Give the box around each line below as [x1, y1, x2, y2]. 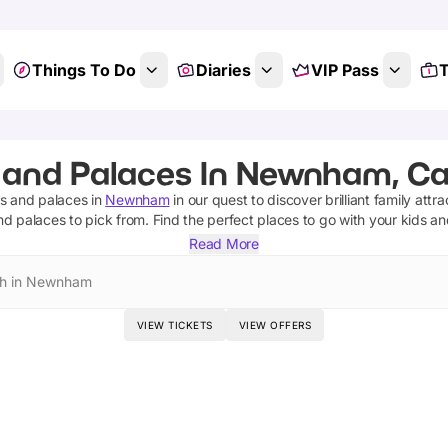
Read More [189, 235, 259, 252]
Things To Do [31, 60, 136, 80]
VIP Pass [310, 60, 379, 80]
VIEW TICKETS [136, 319, 213, 331]
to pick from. [65, 211, 149, 228]
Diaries [195, 60, 251, 80]
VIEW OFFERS [238, 319, 312, 331]
